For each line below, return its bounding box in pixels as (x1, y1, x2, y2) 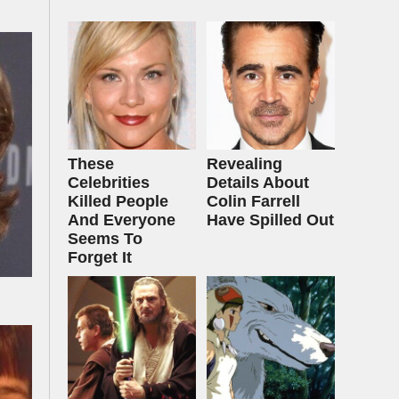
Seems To (68, 230, 142, 248)
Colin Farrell (207, 192, 300, 210)
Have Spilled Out (207, 211, 334, 229)
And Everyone (68, 211, 175, 229)
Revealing (207, 155, 282, 173)
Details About (207, 174, 309, 191)
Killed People (68, 192, 168, 210)
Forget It (68, 248, 132, 266)
